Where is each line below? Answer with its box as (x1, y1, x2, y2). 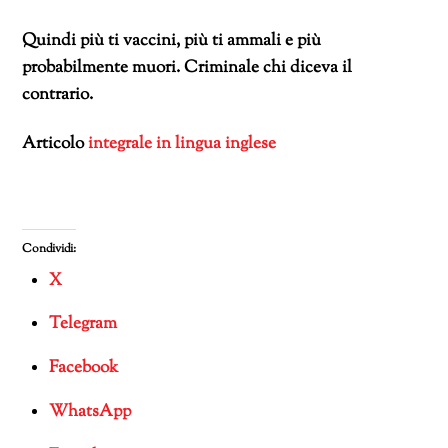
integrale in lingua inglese (84, 131, 277, 156)
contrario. (22, 83, 94, 108)
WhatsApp (49, 399, 132, 424)
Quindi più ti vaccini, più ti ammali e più (22, 29, 322, 54)
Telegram (49, 312, 118, 337)
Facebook (49, 356, 119, 381)
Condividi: (22, 239, 77, 258)
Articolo (22, 131, 85, 156)
